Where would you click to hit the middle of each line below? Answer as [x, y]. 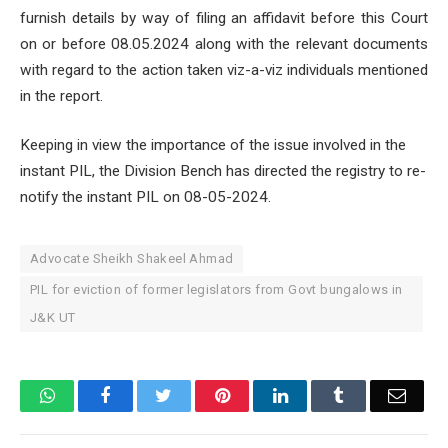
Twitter [197, 395]
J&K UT [53, 318]
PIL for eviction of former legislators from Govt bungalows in [216, 290]
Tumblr [370, 395]
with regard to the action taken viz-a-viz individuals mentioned [224, 69]
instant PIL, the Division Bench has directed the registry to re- [223, 171]
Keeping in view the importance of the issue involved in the [213, 145]
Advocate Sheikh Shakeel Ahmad [132, 259]
